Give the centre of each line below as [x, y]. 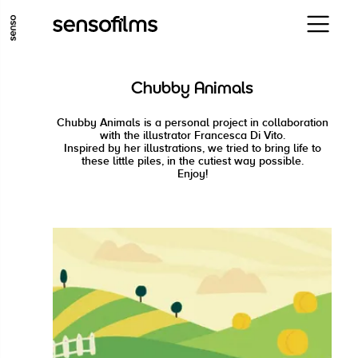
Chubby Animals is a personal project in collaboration [192, 123]
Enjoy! [192, 174]
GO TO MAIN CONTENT [107, 18]
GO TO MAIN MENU [255, 18]
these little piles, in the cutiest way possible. [192, 161]
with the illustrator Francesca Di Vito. [192, 135]
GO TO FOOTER [85, 55]
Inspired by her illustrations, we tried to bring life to [192, 148]
